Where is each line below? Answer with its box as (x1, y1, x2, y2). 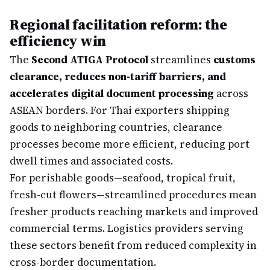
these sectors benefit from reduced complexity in (10, 238, 257, 253)
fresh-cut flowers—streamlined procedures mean (10, 187, 257, 202)
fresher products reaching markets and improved (10, 204, 258, 219)
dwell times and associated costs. (10, 154, 173, 168)
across (214, 86, 248, 101)
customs (213, 52, 256, 67)
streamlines (148, 52, 213, 67)
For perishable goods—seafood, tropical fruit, (10, 171, 236, 185)
